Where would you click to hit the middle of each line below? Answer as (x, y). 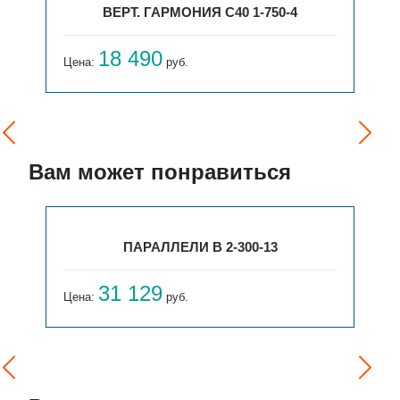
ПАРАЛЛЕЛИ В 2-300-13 (200, 247)
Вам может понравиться (160, 172)
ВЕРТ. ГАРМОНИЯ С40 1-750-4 (200, 12)
